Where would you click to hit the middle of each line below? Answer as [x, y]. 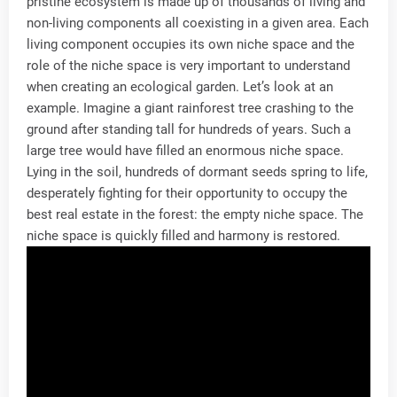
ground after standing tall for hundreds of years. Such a [189, 129]
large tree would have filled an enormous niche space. [185, 151]
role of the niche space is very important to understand [188, 66]
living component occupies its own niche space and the [191, 44]
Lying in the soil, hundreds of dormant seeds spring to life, [197, 172]
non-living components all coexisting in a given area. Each [198, 23]
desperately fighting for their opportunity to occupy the [187, 193]
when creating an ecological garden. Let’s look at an [180, 87]
